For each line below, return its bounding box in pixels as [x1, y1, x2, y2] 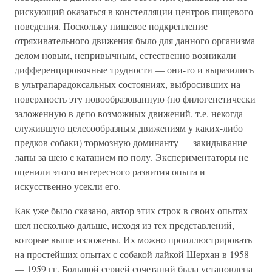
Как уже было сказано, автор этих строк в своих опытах [15, 204, 248, 217]
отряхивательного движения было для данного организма [15, 34, 255, 47]
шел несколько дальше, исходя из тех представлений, [15, 219, 234, 231]
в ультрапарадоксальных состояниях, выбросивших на [15, 78, 240, 90]
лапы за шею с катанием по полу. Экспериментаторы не [15, 151, 248, 163]
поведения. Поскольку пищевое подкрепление [15, 19, 208, 32]
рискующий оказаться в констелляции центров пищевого [15, 5, 253, 18]
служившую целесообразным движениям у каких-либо [15, 121, 243, 134]
